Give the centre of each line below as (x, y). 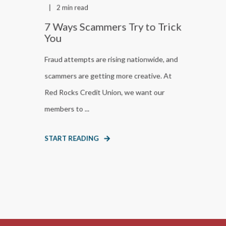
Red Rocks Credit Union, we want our (104, 92)
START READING (71, 138)
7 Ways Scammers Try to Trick (113, 26)
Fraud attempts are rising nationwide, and (111, 59)
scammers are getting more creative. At (108, 76)
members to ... (67, 109)
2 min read (72, 8)
